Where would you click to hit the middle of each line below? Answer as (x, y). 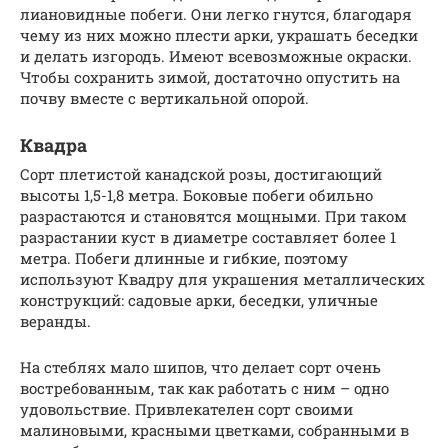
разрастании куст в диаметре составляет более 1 (208, 237)
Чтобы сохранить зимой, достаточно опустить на (210, 77)
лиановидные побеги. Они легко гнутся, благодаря (216, 14)
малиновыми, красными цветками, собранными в (214, 430)
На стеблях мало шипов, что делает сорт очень (200, 367)
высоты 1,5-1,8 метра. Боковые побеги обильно (196, 195)
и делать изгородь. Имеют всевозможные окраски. (216, 56)
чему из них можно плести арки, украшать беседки (219, 35)
